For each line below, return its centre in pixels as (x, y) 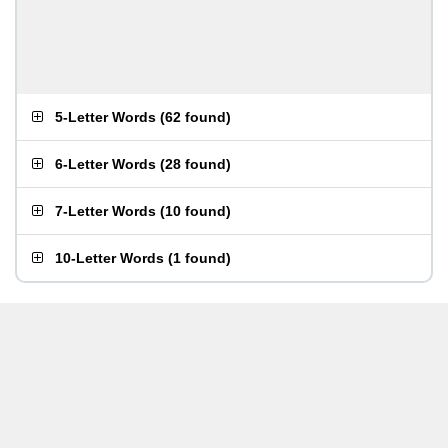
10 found (195, 211)
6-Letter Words (105, 164)
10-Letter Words (109, 258)
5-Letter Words (105, 117)
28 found (195, 164)
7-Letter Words (105, 211)
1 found (199, 258)
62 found (195, 117)
